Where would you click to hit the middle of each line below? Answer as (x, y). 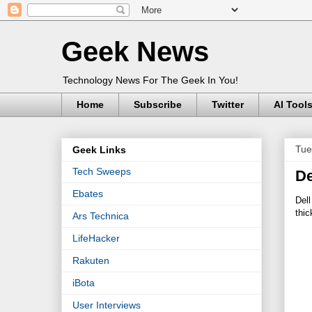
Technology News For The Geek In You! (150, 80)
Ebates (88, 194)
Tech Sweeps (102, 172)
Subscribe (158, 105)
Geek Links (99, 150)
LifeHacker (96, 239)
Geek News (135, 52)
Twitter (228, 105)
